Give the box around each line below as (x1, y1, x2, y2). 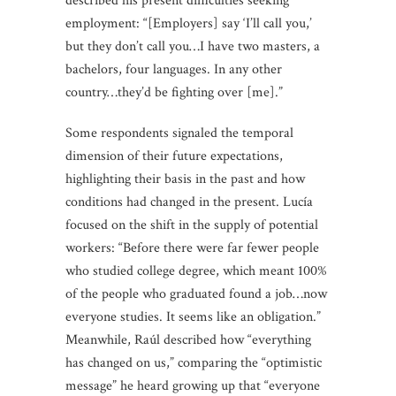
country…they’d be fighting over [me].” (65, 82, 283, 102)
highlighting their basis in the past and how (65, 169, 305, 188)
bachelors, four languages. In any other (65, 59, 282, 79)
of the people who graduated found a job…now (65, 284, 327, 303)
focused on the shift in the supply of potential (65, 215, 318, 234)
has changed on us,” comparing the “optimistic (65, 353, 322, 372)
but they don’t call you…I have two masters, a (65, 36, 320, 56)
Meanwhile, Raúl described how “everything (65, 330, 311, 349)
